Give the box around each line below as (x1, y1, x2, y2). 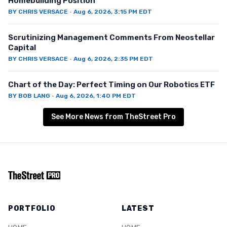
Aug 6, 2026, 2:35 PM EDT (73, 55, 153, 62)
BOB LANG (18, 92, 50, 99)
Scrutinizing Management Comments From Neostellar (8, 33, 215, 42)
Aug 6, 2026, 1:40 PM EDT (56, 92, 136, 99)
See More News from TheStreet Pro (51, 112, 176, 121)
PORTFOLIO (8, 204, 56, 213)
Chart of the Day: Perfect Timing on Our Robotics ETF (8, 80, 215, 89)
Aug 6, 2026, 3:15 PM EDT (73, 8, 152, 15)
